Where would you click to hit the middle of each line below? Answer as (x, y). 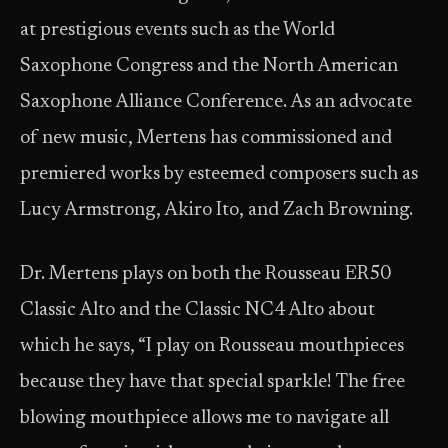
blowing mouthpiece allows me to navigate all (204, 418)
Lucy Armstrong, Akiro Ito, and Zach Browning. (218, 210)
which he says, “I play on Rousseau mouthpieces (212, 346)
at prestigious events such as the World (177, 30)
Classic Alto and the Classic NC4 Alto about (197, 310)
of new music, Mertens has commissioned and (206, 138)
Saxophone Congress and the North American (209, 66)
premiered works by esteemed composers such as (219, 174)
